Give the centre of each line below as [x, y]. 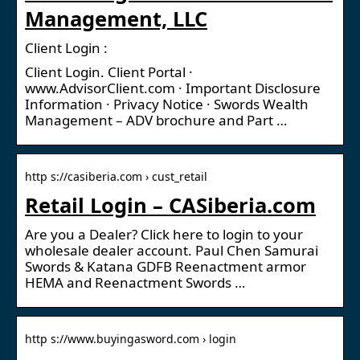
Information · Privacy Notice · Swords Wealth [167, 104]
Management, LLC [116, 18]
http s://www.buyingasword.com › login [131, 338]
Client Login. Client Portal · [109, 72]
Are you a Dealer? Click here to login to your [164, 234]
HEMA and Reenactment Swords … [135, 282]
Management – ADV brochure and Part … [156, 120]
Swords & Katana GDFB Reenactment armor [166, 266]
